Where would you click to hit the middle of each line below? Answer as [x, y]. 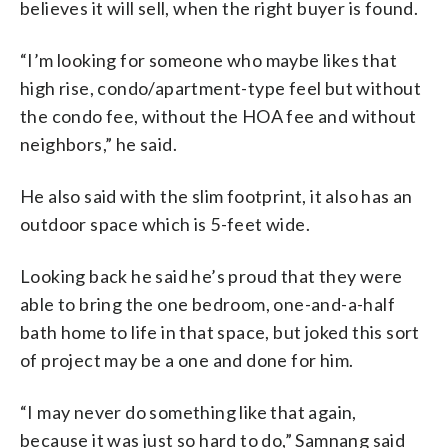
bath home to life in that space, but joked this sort [220, 331]
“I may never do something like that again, [188, 411]
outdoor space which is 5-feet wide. [165, 223]
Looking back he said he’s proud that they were [211, 275]
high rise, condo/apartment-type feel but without [221, 87]
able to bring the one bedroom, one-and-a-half [207, 303]
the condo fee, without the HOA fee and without [218, 115]
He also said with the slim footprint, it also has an [216, 195]
